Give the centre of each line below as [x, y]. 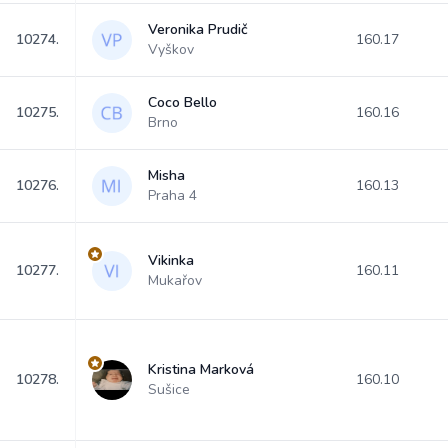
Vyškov [171, 49]
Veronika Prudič [198, 29]
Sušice [169, 389]
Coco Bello [182, 102]
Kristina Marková [201, 369]
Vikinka [171, 260]
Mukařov [175, 280]
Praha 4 [172, 195]
